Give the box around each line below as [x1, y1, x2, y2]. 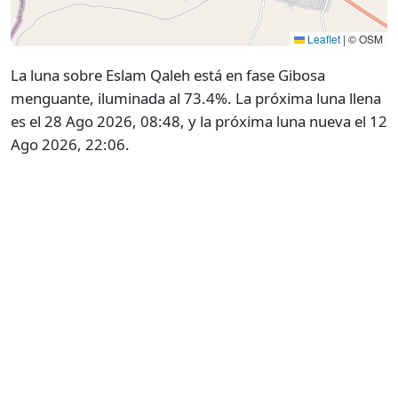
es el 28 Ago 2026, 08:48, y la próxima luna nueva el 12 [11, 111, 387, 132]
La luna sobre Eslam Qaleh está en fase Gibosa [11, 65, 325, 86]
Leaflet [305, 31, 340, 47]
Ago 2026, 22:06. [11, 134, 130, 155]
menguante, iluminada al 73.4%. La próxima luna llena [11, 88, 381, 109]
